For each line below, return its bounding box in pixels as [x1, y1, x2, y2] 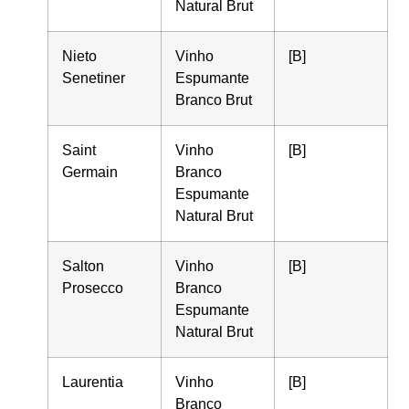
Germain [62, 163, 119, 180]
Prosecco [62, 279, 124, 296]
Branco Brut [175, 91, 253, 108]
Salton [62, 257, 105, 274]
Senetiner [62, 69, 126, 86]
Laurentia [62, 373, 124, 390]
